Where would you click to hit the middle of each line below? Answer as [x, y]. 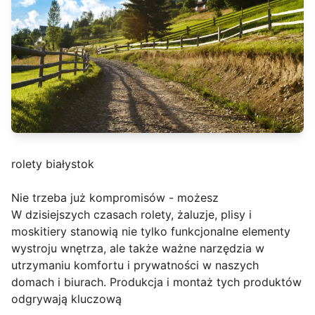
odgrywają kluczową [66, 299]
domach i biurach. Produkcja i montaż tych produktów [156, 282]
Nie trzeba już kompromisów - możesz [115, 198]
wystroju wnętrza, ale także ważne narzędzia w [138, 249]
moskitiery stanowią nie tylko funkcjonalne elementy [151, 232]
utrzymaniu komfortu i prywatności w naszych [135, 265]
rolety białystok [53, 164]
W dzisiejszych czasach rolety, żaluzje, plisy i [131, 215]
